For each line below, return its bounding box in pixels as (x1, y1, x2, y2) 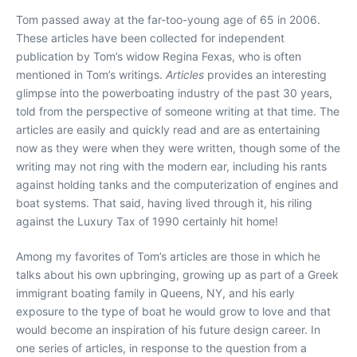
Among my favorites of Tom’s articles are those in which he (16, 249, 320, 264)
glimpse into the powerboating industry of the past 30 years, (16, 86, 332, 100)
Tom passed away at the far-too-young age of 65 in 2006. (16, 13, 320, 27)
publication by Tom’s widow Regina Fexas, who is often (16, 49, 301, 64)
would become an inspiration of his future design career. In (16, 323, 320, 337)
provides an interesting (204, 68, 327, 82)
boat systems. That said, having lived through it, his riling (16, 196, 312, 210)
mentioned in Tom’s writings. (16, 68, 166, 82)
